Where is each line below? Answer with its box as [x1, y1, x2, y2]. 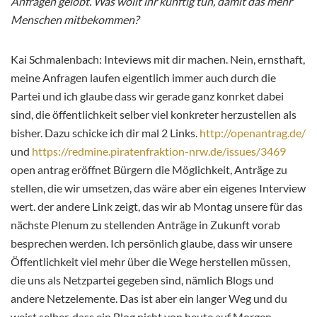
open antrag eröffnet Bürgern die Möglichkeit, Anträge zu [11, 163, 287, 176]
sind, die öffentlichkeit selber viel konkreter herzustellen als [11, 108, 296, 121]
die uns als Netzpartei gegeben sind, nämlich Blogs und [11, 273, 274, 287]
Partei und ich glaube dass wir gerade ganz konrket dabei [11, 89, 284, 103]
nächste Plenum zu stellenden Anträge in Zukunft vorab [11, 218, 280, 231]
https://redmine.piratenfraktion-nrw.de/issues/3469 [32, 144, 286, 158]
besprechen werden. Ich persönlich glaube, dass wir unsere [11, 236, 292, 250]
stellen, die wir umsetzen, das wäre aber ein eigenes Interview [11, 181, 306, 195]
